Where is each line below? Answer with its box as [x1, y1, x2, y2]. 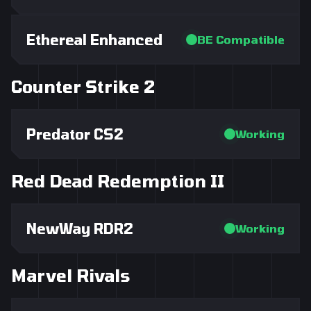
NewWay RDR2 [26, 220, 133, 237]
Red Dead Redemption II [11, 171, 224, 191]
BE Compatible [197, 33, 285, 46]
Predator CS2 [26, 126, 124, 142]
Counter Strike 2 [11, 76, 155, 96]
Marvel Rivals [11, 265, 130, 285]
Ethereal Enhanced [26, 31, 162, 48]
